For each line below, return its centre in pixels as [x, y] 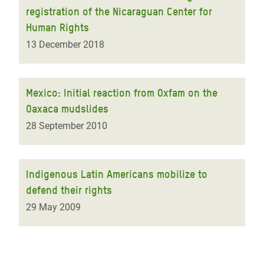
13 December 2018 [65, 44]
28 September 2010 [67, 126]
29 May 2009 [53, 207]
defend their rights [69, 190]
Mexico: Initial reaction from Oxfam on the [122, 93]
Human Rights [57, 27]
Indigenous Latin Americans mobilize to [117, 174]
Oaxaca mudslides [67, 109]
